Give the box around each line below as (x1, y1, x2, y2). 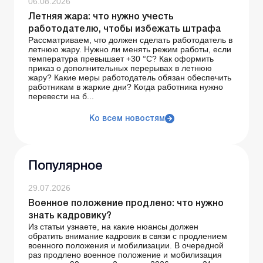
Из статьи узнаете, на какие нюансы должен (28, 222, 198, 232)
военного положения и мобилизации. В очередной (28, 241, 224, 251)
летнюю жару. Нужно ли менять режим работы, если (28, 45, 231, 55)
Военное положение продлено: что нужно (28, 200, 224, 208)
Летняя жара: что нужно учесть (28, 13, 174, 22)
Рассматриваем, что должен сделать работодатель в (28, 35, 232, 45)
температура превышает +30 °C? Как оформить (28, 54, 214, 64)
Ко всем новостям (89, 115, 165, 123)
